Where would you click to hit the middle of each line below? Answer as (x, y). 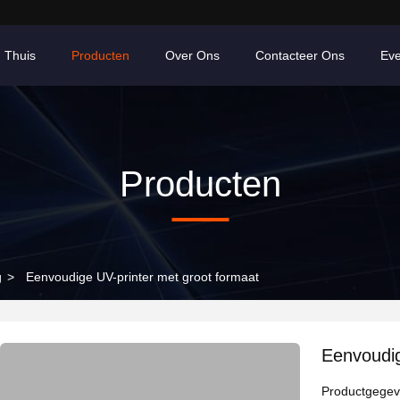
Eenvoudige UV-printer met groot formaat (142, 277)
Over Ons (192, 55)
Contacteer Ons (300, 55)
